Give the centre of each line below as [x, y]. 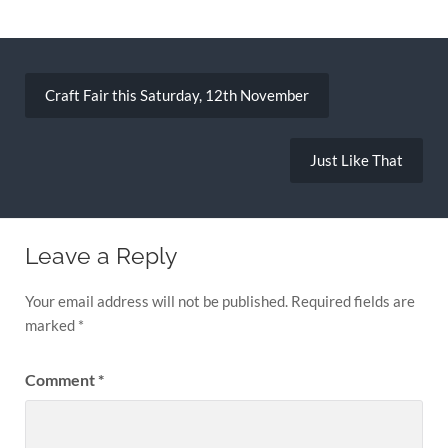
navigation [73, 97]
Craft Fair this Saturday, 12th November [176, 94]
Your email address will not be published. [156, 301]
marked [51, 325]
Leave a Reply [100, 256]
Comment [61, 380]
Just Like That [357, 159]
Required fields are [352, 301]
